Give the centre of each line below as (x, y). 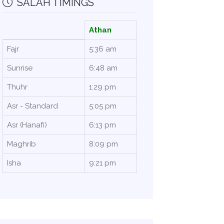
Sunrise (19, 68)
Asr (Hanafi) (27, 125)
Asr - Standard (32, 106)
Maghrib (21, 144)
